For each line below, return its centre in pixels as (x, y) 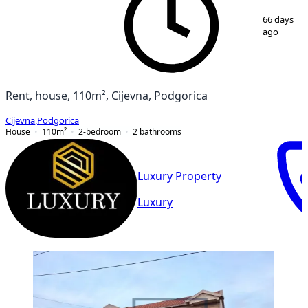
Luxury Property (179, 176)
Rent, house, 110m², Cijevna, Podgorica (107, 95)
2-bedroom (100, 131)
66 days (278, 19)
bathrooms (161, 131)
